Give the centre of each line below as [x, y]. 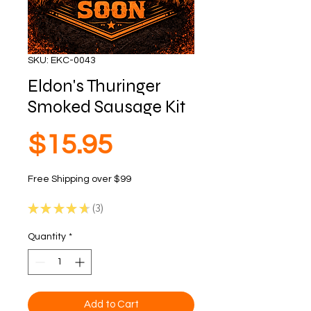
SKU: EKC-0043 [62, 60]
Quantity [47, 237]
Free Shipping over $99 [79, 179]
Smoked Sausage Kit [107, 107]
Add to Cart [111, 304]
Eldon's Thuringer [94, 86]
